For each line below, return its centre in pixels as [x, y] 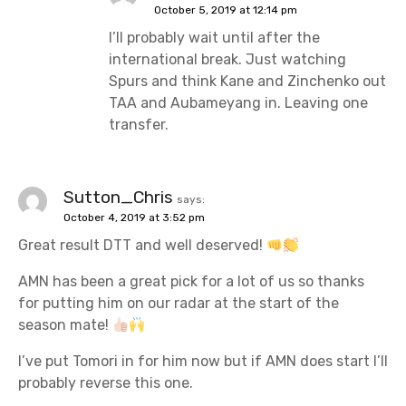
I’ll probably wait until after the [214, 38]
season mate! [65, 325]
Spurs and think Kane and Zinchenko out [247, 82]
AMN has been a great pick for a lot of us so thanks [191, 282]
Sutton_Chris [118, 198]
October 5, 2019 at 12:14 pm [226, 10]
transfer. [139, 125]
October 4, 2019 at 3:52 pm [134, 218]
